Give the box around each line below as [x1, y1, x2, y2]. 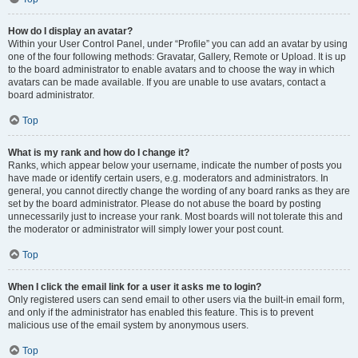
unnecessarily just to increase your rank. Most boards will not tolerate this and [8, 211, 343, 222]
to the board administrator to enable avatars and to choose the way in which [8, 64, 335, 75]
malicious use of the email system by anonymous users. [8, 320, 249, 331]
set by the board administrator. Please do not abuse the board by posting [8, 198, 321, 209]
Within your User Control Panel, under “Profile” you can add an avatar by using [8, 38, 348, 50]
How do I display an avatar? [8, 26, 133, 37]
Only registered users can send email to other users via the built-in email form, [8, 294, 344, 305]
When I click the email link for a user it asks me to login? [8, 281, 261, 292]
